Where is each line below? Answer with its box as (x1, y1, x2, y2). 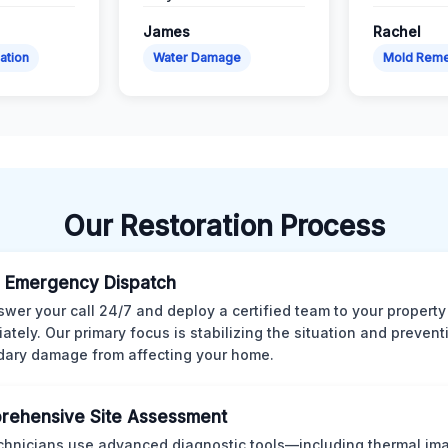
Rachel (373, 22, 421, 40)
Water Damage (153, 49, 241, 65)
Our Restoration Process (63, 208, 385, 243)
